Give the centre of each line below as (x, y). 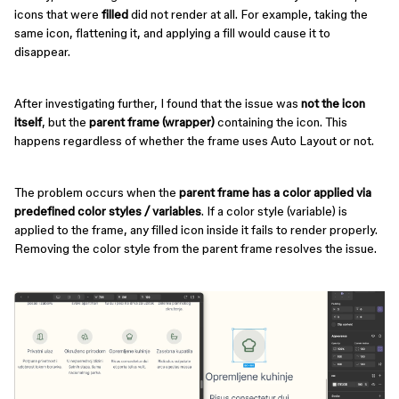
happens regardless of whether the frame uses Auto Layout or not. (194, 141)
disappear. (42, 52)
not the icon (333, 103)
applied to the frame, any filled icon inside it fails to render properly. (196, 230)
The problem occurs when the (97, 192)
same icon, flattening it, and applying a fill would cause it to (172, 33)
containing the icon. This (281, 122)
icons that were (58, 14)
